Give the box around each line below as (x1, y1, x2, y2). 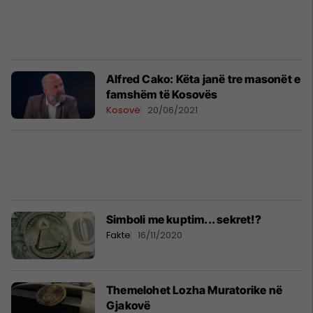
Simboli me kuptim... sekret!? (106, 212, 261, 227)
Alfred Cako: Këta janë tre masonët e (106, 72, 301, 87)
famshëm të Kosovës (106, 87, 218, 102)
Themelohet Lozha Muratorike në (106, 282, 282, 297)
